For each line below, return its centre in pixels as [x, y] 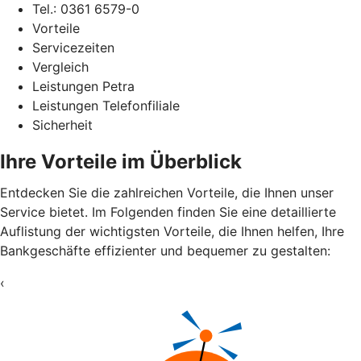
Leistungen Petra [83, 86]
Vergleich [60, 66]
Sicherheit [62, 124]
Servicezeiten [73, 47]
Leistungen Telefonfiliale [106, 105]
